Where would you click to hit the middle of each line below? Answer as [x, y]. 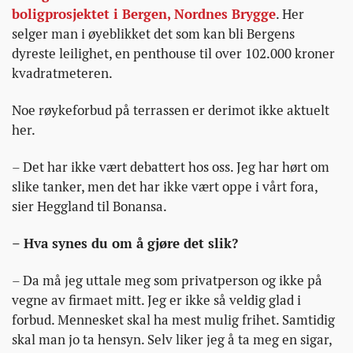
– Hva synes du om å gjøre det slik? [125, 243]
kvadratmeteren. [62, 73]
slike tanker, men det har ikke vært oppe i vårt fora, [165, 186]
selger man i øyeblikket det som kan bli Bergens [153, 33]
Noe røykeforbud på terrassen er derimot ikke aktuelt [171, 110]
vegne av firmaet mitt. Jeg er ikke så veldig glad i [156, 300]
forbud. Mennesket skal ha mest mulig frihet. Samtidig [173, 320]
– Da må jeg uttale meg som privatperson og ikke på [167, 280]
